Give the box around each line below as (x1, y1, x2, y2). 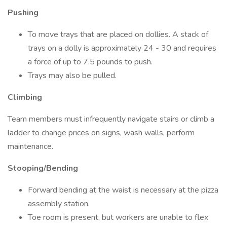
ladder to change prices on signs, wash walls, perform (8, 127, 195, 138)
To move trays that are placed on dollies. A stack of (28, 29, 208, 40)
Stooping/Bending (8, 163, 78, 174)
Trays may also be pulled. (28, 70, 117, 81)
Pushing (8, 7, 39, 18)
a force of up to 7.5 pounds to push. (28, 56, 153, 67)
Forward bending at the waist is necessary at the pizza (28, 184, 218, 196)
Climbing (8, 92, 42, 103)
